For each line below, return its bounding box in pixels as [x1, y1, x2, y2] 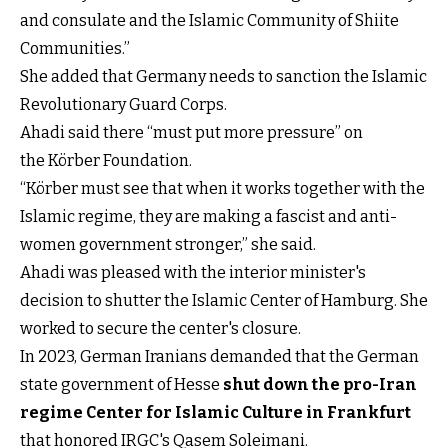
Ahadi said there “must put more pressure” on [20, 122, 363, 142]
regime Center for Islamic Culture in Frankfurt [20, 402, 411, 422]
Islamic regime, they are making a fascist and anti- [20, 206, 397, 226]
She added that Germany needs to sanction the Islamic [20, 66, 427, 86]
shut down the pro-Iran [223, 374, 417, 394]
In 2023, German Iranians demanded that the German [20, 346, 419, 366]
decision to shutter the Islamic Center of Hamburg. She [20, 290, 428, 310]
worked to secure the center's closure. [20, 318, 301, 338]
